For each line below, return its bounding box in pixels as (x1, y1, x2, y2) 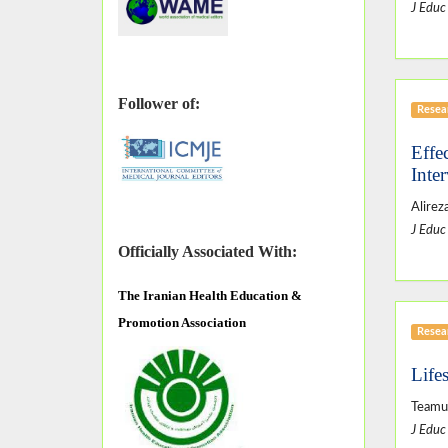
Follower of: (118, 95, 200, 113)
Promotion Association (118, 315, 249, 331)
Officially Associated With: (118, 243, 297, 261)
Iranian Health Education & (143, 288, 302, 304)
